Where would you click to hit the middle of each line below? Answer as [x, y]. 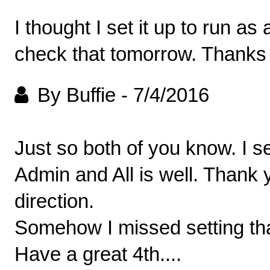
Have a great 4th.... [98, 254]
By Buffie [77, 95]
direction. [57, 201]
